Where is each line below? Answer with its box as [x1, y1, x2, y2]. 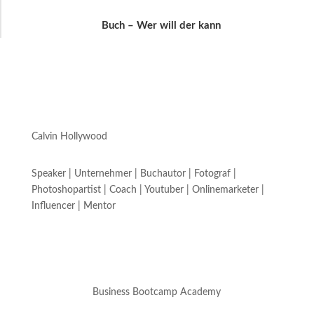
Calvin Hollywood [31, 132, 107, 142]
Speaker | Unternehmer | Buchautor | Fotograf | [31, 169, 236, 179]
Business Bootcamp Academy [93, 287, 221, 298]
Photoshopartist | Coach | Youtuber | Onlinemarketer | [31, 185, 264, 196]
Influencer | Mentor [31, 201, 116, 212]
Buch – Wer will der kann [102, 20, 221, 32]
